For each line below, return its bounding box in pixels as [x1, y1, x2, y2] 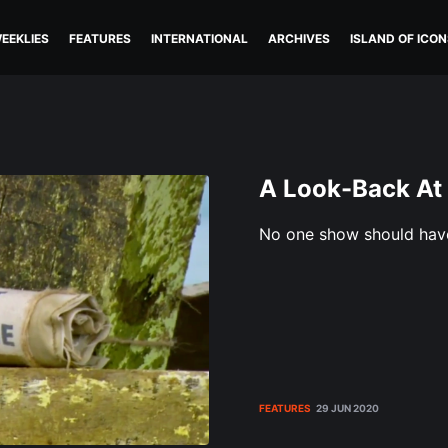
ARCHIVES [268, 31, 330, 46]
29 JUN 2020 [316, 402, 379, 414]
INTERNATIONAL [151, 31, 248, 46]
